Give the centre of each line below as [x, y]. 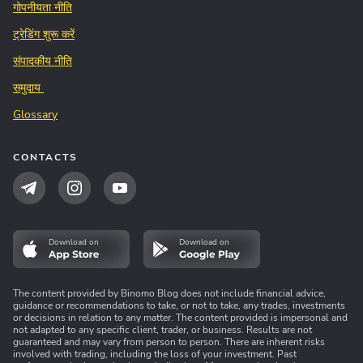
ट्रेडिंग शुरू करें [44, 35]
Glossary [35, 115]
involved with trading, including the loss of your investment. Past [155, 354]
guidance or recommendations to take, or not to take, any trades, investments [179, 306]
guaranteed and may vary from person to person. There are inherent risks [169, 342]
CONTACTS [45, 158]
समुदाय [28, 88]
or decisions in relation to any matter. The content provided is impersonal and [180, 318]
